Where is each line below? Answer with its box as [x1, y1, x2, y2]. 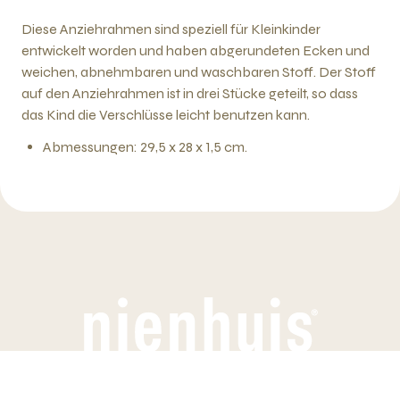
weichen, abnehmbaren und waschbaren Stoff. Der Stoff [21, 63, 376, 80]
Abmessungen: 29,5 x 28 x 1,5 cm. [43, 138, 247, 155]
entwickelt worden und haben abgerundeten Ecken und [21, 42, 370, 59]
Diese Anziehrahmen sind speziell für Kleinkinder [21, 21, 321, 37]
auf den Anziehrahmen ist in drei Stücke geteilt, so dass [21, 85, 358, 102]
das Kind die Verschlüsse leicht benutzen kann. [21, 106, 310, 123]
